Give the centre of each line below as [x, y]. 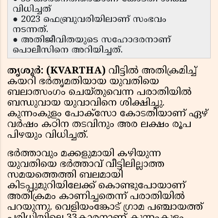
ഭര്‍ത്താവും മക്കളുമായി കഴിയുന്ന [84, 154]
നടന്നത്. [32, 30]
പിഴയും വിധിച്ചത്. [49, 136]
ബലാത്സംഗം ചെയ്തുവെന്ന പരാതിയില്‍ [100, 93]
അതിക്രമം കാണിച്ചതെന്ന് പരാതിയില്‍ [96, 197]
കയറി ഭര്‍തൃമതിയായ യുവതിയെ [83, 82]
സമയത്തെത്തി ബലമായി [65, 176]
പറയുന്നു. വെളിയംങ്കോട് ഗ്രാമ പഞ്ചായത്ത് [105, 208]
